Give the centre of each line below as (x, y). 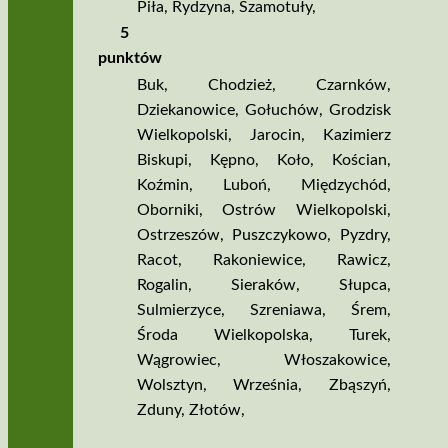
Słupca (362, 284)
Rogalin (162, 284)
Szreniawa (285, 309)
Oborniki (167, 209)
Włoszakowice (335, 359)
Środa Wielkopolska (222, 334)
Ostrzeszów (178, 234)
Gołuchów (281, 109)
